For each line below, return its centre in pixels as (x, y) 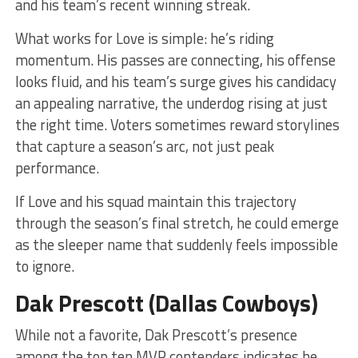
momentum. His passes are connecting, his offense (175, 60)
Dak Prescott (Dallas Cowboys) (166, 302)
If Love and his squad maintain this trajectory (155, 201)
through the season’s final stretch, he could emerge (177, 223)
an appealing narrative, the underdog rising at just (171, 103)
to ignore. (44, 266)
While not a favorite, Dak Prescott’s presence (156, 334)
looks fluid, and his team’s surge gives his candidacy (175, 81)
